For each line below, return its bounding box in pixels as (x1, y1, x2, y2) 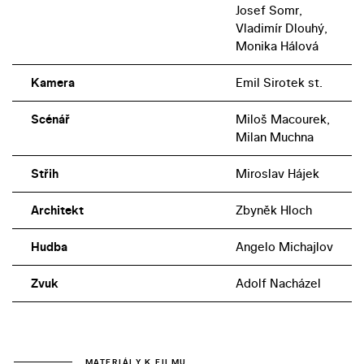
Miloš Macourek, (235, 110, 330, 128)
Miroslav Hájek (235, 165, 319, 183)
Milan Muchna (235, 128, 314, 146)
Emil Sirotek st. (235, 74, 323, 92)
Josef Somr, (235, 2, 302, 19)
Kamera (30, 74, 75, 92)
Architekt (30, 201, 84, 219)
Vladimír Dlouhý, (235, 19, 327, 37)
